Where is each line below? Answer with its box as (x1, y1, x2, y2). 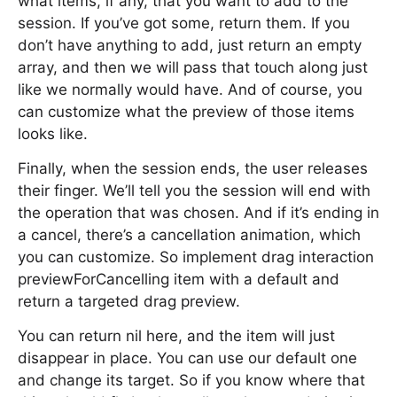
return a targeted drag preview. (18, 292, 240, 310)
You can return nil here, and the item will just (18, 327, 335, 345)
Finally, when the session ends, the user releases (18, 160, 368, 177)
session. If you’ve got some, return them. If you (18, 14, 350, 32)
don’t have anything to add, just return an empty (18, 36, 362, 54)
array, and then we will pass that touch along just (18, 58, 368, 76)
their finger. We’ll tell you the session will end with (18, 182, 370, 199)
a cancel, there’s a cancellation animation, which (18, 226, 361, 244)
